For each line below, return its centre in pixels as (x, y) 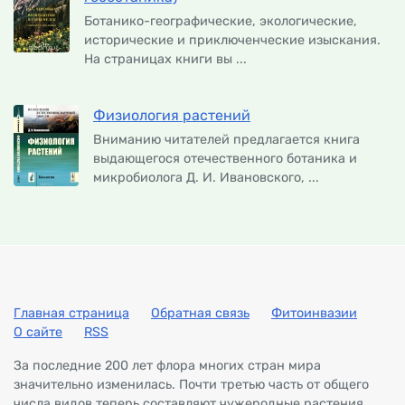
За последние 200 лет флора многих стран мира (167, 366)
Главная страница (71, 314)
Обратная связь (200, 314)
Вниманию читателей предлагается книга (226, 140)
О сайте (38, 333)
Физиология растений (172, 116)
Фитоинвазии (314, 314)
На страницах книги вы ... (165, 60)
